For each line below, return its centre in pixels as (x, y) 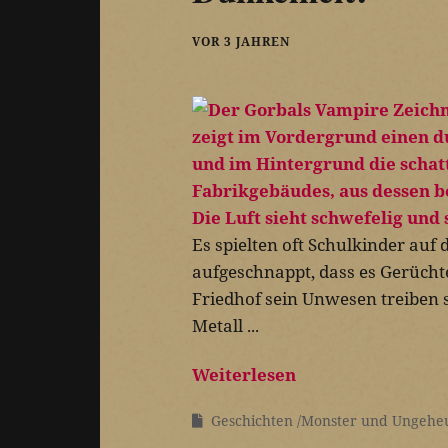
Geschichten (252, 420)
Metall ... (225, 325)
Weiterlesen (244, 374)
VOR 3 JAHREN (241, 41)
